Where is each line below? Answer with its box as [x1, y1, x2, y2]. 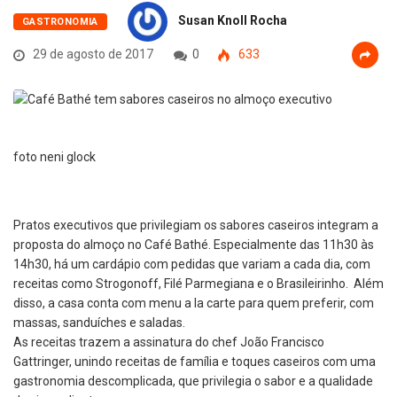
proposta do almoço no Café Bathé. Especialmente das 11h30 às [13, 237, 374, 253]
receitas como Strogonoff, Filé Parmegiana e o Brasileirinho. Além [13, 276, 384, 292]
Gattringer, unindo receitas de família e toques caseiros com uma [13, 354, 376, 370]
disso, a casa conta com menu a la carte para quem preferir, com [13, 296, 374, 311]
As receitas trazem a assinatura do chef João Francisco [13, 335, 324, 350]
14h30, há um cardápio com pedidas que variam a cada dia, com [13, 257, 370, 272]
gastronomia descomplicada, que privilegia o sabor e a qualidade [13, 374, 373, 389]
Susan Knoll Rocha [177, 13, 287, 28]
